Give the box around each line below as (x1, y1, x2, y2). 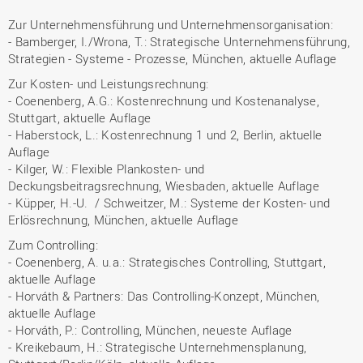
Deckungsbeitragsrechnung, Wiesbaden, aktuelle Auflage (8, 177, 319, 194)
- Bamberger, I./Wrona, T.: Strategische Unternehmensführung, (8, 33, 350, 49)
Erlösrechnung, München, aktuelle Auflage (8, 211, 239, 228)
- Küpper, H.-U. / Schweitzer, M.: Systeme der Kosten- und (8, 194, 331, 211)
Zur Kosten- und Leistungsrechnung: (8, 75, 209, 92)
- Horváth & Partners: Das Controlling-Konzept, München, (8, 288, 320, 304)
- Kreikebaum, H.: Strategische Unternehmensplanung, (8, 339, 307, 355)
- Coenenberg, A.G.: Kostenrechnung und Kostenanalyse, (8, 92, 319, 109)
